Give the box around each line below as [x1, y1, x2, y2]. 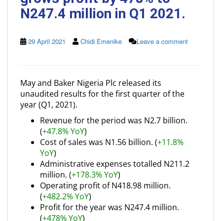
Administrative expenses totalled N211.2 [40, 158, 189, 169]
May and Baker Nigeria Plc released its [20, 77, 161, 88]
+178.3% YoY [72, 169, 118, 180]
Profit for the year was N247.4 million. [40, 202, 179, 213]
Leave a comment [137, 37, 188, 46]
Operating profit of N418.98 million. [40, 180, 171, 191]
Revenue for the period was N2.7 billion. [40, 115, 187, 126]
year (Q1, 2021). [20, 99, 77, 110]
